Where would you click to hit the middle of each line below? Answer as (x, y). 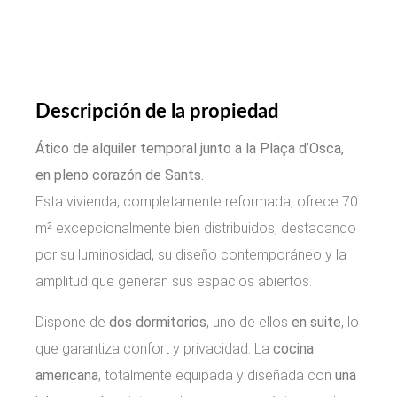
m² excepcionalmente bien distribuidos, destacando (196, 228)
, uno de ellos (249, 322)
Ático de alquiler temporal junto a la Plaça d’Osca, (190, 148)
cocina (293, 348)
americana (67, 375)
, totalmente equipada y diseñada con (217, 375)
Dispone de (72, 322)
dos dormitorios (158, 322)
